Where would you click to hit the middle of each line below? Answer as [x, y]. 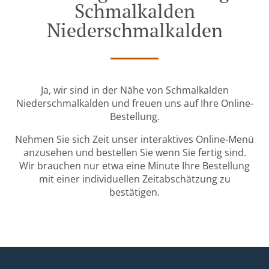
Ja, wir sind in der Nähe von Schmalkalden [134, 90]
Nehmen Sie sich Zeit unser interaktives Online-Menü [134, 140]
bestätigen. [134, 192]
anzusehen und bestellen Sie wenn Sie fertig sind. [134, 153]
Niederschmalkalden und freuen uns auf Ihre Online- [134, 104]
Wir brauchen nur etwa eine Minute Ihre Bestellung [134, 166]
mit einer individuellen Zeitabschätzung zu [134, 179]
